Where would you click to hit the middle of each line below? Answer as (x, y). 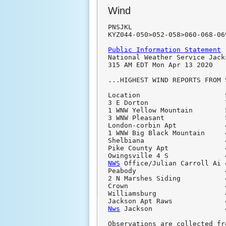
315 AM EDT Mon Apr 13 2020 (161, 65)
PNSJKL (120, 27)
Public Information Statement (165, 50)
